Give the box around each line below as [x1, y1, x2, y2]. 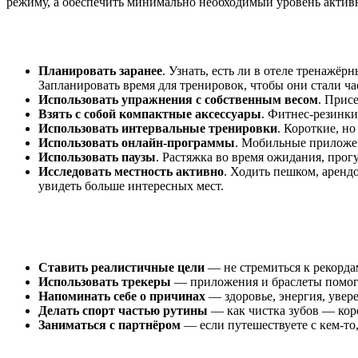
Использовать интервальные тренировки [38, 121, 277, 135]
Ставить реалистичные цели [38, 260, 205, 274]
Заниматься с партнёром [38, 317, 181, 332]
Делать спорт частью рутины [38, 303, 208, 317]
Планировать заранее [38, 63, 162, 78]
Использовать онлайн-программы [38, 135, 235, 149]
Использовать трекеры [38, 274, 171, 288]
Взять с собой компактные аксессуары [38, 106, 261, 121]
